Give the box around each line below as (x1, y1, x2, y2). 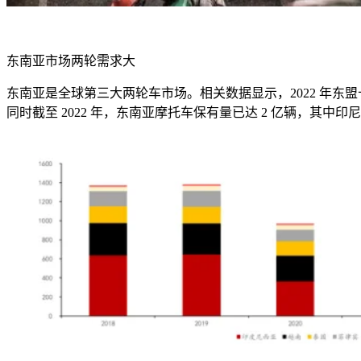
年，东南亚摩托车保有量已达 (90, 105, 258, 119)
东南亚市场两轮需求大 (6, 53, 135, 68)
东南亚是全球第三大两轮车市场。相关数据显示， (6, 85, 290, 100)
